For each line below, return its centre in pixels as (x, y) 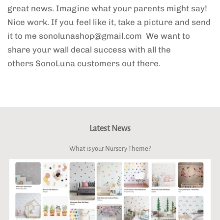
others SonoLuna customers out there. (84, 63)
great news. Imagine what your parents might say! (107, 8)
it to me (22, 36)
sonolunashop (66, 36)
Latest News (110, 128)
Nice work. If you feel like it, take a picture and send (109, 22)
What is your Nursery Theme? (110, 148)
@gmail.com (118, 36)
